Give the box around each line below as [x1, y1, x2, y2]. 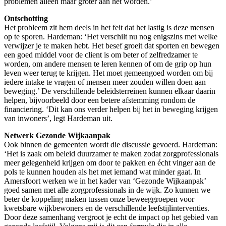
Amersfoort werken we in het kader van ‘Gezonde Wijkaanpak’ [4, 176, 206, 185]
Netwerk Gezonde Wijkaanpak [4, 131, 110, 140]
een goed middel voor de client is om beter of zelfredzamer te [4, 50, 198, 59]
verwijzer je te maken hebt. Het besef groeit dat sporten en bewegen [4, 41, 219, 50]
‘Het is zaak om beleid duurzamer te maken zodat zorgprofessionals [4, 149, 218, 158]
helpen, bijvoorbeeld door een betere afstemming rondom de [4, 95, 195, 104]
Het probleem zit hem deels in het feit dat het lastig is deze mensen [4, 23, 214, 32]
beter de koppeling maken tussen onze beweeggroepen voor [4, 194, 194, 203]
